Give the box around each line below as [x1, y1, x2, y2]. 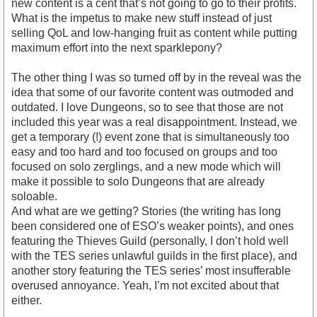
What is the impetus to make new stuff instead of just [11, 11, 272, 24]
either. [11, 294, 42, 306]
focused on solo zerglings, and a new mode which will [11, 160, 281, 173]
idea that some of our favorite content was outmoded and [11, 86, 294, 98]
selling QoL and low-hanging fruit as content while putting [11, 26, 297, 39]
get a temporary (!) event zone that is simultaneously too [11, 130, 289, 143]
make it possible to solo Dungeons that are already [11, 175, 265, 188]
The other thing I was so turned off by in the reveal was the [11, 71, 301, 83]
